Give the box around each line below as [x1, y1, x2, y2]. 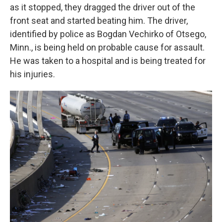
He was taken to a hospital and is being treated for [10, 55, 206, 66]
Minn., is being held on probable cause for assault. [10, 42, 205, 53]
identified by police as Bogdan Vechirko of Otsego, [10, 29, 206, 39]
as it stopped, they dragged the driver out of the [10, 2, 195, 12]
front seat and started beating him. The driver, [10, 15, 188, 26]
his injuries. [10, 69, 55, 79]
